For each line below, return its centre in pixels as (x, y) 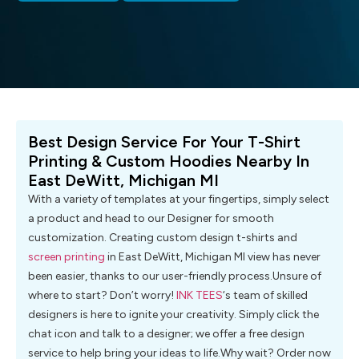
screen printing (67, 257)
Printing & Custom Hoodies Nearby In (169, 161)
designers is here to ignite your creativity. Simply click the (173, 315)
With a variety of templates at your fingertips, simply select (179, 200)
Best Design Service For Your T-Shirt (164, 142)
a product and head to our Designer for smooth (151, 219)
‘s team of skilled (265, 296)
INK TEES (200, 296)
